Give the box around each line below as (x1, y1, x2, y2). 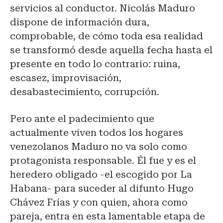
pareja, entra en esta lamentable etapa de (10, 210, 205, 222)
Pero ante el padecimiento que (10, 112, 154, 124)
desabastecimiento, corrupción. (10, 86, 159, 98)
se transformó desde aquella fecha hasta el (10, 44, 213, 56)
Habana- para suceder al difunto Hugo (10, 182, 194, 194)
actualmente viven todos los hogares (10, 126, 183, 138)
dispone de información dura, (10, 16, 149, 28)
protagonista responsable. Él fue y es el (10, 154, 196, 166)
